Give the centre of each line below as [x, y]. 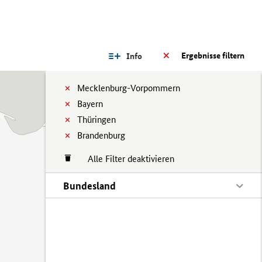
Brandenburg [101, 135]
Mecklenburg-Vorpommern [129, 88]
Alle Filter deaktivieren [125, 159]
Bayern [90, 104]
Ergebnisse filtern [213, 56]
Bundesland [89, 186]
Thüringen [96, 120]
